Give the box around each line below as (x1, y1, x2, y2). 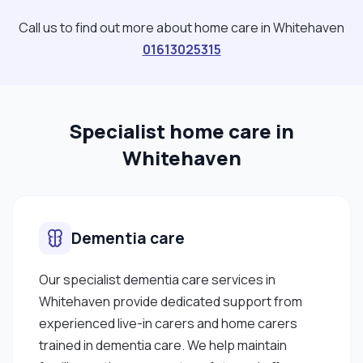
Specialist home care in (69, 117, 294, 144)
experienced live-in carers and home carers (39, 314, 297, 332)
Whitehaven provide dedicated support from (39, 292, 302, 310)
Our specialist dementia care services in (39, 270, 275, 288)
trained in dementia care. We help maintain (39, 335, 287, 354)
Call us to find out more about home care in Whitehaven (19, 18, 344, 36)
